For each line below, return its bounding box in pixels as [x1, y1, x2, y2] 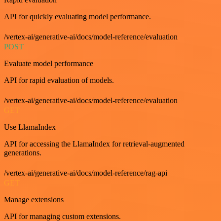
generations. [4, 148, 41, 157]
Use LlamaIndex [4, 122, 56, 131]
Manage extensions [4, 195, 64, 204]
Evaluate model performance [4, 59, 93, 68]
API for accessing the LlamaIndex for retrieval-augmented [4, 139, 184, 148]
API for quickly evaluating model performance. [4, 12, 151, 21]
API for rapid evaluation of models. [4, 75, 114, 84]
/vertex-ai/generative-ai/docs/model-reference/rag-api [4, 168, 167, 177]
